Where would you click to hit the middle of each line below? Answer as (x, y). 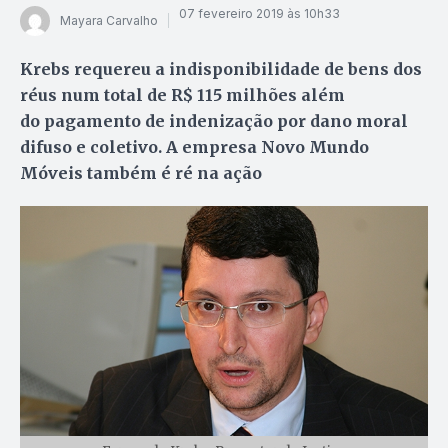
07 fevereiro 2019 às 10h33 (259, 14)
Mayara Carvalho (109, 21)
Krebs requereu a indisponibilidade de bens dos (221, 68)
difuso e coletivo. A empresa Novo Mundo (194, 146)
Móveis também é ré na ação (141, 172)
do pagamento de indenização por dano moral (214, 120)
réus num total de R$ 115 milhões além (182, 94)
